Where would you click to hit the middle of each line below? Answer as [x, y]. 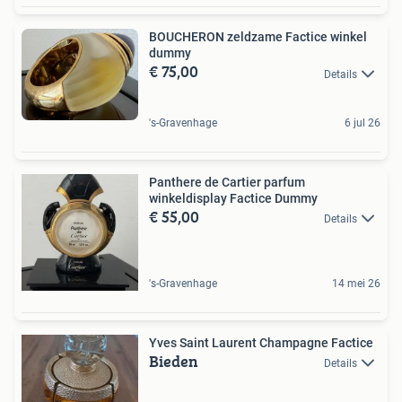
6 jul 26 [363, 122]
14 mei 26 [356, 283]
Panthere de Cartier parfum [227, 182]
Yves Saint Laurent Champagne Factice [261, 342]
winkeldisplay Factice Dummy [233, 198]
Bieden [174, 361]
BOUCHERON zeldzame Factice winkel [188, 37]
